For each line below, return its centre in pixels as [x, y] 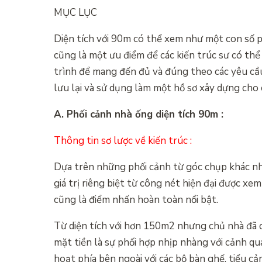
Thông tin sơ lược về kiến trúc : [123, 140]
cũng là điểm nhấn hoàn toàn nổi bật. [136, 199]
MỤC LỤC [75, 12]
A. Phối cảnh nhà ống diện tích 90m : [139, 114]
